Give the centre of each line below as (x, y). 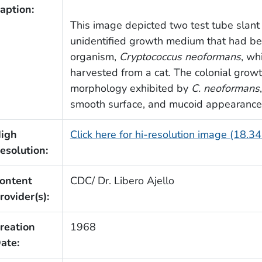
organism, (94, 57)
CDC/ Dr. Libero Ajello (122, 181)
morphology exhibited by (130, 89)
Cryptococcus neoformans (180, 57)
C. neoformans (225, 89)
